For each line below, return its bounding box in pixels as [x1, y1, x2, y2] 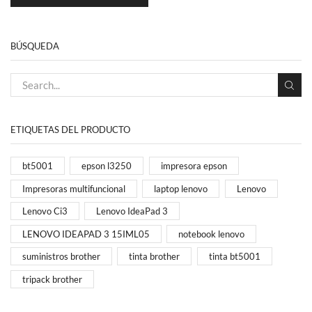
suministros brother [22, 251, 100, 263]
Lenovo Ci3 [22, 205, 68, 217]
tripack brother [22, 273, 82, 285]
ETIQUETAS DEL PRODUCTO [10, 124, 130, 136]
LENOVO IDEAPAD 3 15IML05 [22, 228, 150, 240]
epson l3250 [81, 160, 132, 172]
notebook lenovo [178, 228, 245, 240]
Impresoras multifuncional [22, 182, 125, 194]
